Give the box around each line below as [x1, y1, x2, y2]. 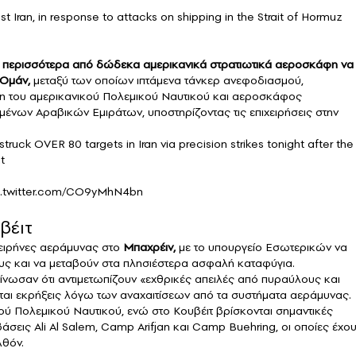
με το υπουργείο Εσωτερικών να [176, 239, 347, 256]
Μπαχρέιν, [123, 239, 176, 256]
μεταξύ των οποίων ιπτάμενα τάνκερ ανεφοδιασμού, [30, 72, 304, 89]
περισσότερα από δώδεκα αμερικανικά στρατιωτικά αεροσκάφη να [2, 56, 354, 73]
